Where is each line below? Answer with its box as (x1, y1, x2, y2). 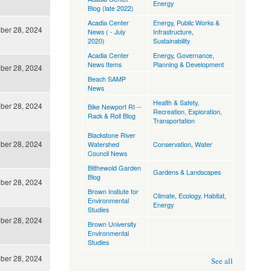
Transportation (152, 116, 195, 126)
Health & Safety (152, 97, 197, 108)
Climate (152, 191, 175, 201)
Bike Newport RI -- (87, 102, 142, 112)
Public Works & (176, 18, 220, 28)
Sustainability (152, 36, 190, 46)
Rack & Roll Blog (87, 111, 135, 121)
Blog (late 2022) (87, 3, 134, 13)
